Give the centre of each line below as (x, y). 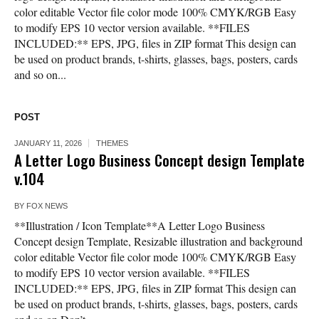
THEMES (112, 143)
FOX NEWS (47, 206)
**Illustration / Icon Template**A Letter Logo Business (140, 226)
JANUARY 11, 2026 (48, 143)
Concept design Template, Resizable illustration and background (158, 241)
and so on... (40, 75)
